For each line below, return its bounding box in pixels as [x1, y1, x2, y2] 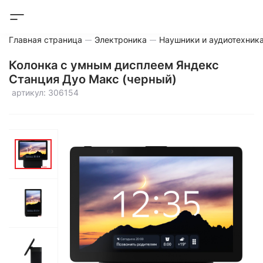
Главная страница [9, 35, 82, 45]
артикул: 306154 [12, 87, 79, 97]
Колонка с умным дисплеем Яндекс [9, 58, 219, 72]
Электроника [95, 35, 147, 45]
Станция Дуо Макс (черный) [9, 72, 177, 86]
